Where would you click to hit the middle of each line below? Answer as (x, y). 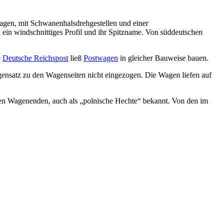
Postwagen (101, 58)
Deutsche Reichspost (35, 58)
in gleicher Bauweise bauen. (163, 58)
